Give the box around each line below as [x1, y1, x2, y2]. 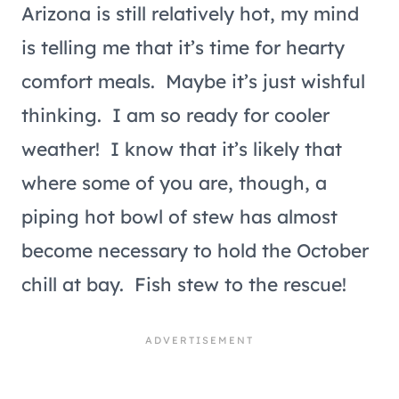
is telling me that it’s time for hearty [21, 35, 345, 59]
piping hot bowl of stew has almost [21, 204, 338, 228]
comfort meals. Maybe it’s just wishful [21, 69, 365, 93]
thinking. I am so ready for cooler [21, 102, 330, 126]
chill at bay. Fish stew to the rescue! [21, 272, 346, 296]
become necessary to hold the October [21, 238, 369, 262]
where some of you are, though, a [21, 170, 327, 194]
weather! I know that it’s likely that [21, 136, 342, 160]
